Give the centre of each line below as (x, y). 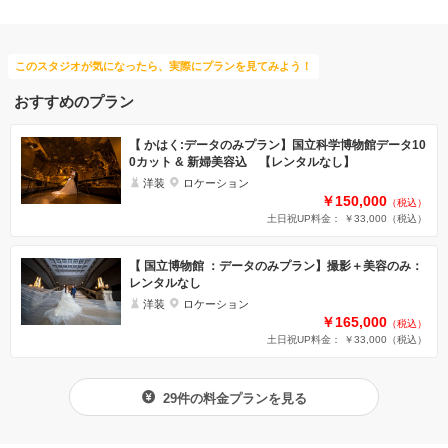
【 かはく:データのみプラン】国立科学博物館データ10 (277, 144)
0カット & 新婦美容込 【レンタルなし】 (242, 161)
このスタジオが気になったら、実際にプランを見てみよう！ (163, 65)
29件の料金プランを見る (232, 398)
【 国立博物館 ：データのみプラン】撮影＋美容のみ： (276, 265)
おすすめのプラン (74, 101)
